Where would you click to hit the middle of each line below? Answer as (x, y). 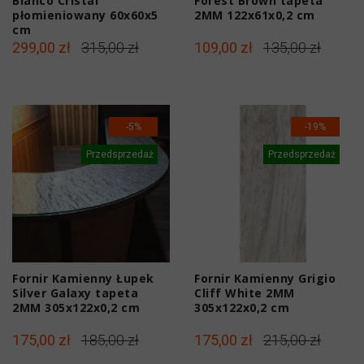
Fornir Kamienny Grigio (265, 278)
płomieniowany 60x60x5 (85, 15)
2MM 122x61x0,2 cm (255, 15)
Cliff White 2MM (245, 292)
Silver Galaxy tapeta (75, 292)
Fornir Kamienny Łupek (83, 278)
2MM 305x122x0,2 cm (76, 307)
